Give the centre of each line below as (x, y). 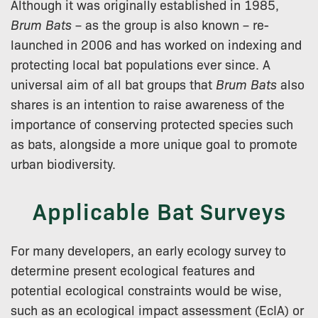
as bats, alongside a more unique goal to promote (154, 143)
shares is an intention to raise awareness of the (148, 103)
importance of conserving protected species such (152, 123)
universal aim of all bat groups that (113, 83)
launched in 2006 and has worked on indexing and (156, 44)
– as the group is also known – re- (170, 24)
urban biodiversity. (63, 163)
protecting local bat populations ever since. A (141, 64)
